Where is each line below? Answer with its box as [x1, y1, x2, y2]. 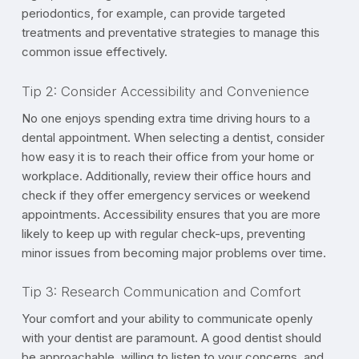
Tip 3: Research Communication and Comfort [21, 284, 301, 301]
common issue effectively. [21, 44, 167, 60]
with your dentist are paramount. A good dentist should [21, 330, 321, 346]
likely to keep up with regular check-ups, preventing [21, 225, 305, 241]
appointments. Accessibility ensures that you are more [21, 206, 321, 222]
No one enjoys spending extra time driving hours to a [21, 110, 310, 126]
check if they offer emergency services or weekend [21, 187, 310, 203]
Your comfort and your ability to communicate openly [21, 311, 313, 327]
